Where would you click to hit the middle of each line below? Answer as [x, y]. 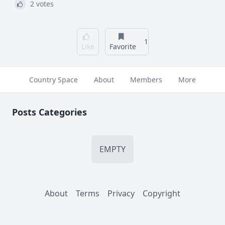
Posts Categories [49, 112]
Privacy [121, 193]
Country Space [53, 80]
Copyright [161, 193]
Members [146, 80]
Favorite [123, 46]
